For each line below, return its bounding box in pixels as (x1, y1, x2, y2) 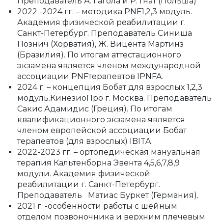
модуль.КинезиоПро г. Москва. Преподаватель (17, 93, 212, 103)
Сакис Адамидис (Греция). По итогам (17, 104, 172, 114)
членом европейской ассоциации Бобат (17, 126, 187, 136)
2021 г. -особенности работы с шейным (17, 201, 177, 211)
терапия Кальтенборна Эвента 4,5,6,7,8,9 (17, 158, 180, 168)
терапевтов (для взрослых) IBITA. (17, 137, 153, 146)
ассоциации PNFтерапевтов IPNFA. (17, 72, 164, 82)
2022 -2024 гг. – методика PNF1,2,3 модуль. (17, 7, 192, 17)
